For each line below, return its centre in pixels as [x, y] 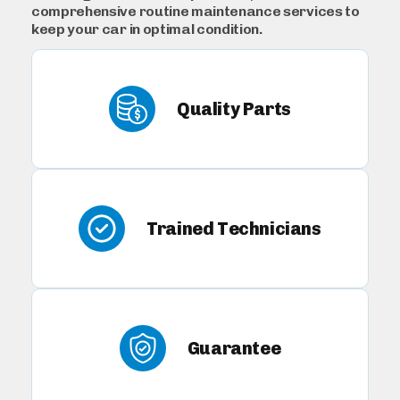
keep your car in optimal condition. [147, 29]
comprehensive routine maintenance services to [196, 12]
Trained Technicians [234, 228]
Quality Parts [234, 108]
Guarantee [234, 348]
